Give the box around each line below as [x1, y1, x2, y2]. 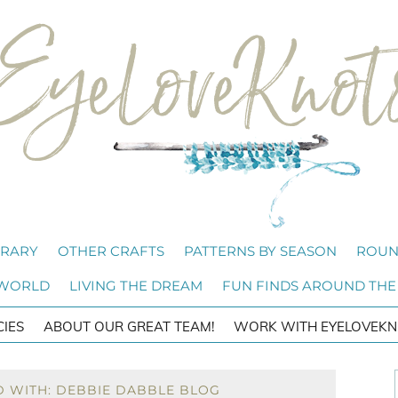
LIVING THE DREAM [68, 277, 203, 294]
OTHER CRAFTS [58, 243, 164, 259]
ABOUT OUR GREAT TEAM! [44, 318, 214, 335]
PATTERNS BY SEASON [184, 243, 337, 259]
